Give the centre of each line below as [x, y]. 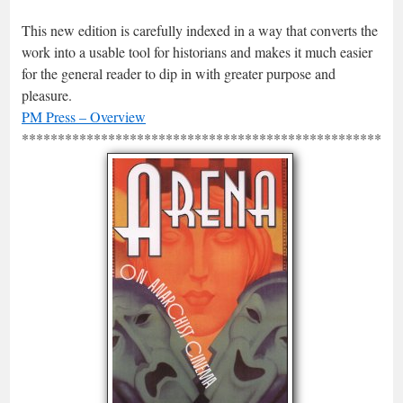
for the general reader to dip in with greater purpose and [179, 73]
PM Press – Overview [84, 116]
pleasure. [47, 95]
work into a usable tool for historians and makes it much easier [197, 52]
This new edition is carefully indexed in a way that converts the [200, 30]
